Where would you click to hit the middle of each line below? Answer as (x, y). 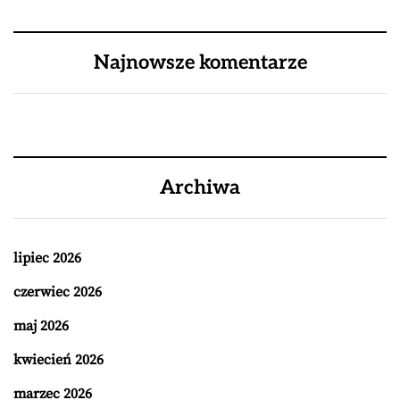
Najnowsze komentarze (200, 62)
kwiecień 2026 (58, 360)
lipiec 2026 (47, 258)
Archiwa (200, 187)
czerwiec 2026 (58, 292)
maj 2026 (41, 326)
